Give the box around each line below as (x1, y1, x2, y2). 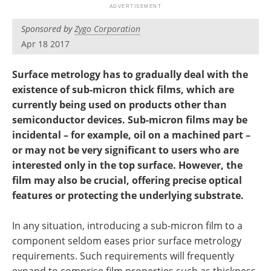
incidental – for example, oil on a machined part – (12, 128, 250, 142)
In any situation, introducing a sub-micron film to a (12, 219, 243, 232)
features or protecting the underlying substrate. (12, 189, 244, 202)
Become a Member (15, 2, 110, 16)
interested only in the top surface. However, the (12, 158, 243, 172)
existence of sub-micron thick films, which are (12, 83, 234, 96)
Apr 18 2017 (21, 38, 70, 50)
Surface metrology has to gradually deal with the (12, 68, 248, 81)
